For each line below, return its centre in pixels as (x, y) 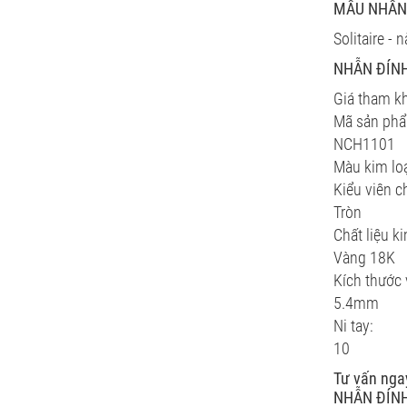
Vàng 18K (364, 258)
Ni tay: (353, 326)
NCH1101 (364, 144)
